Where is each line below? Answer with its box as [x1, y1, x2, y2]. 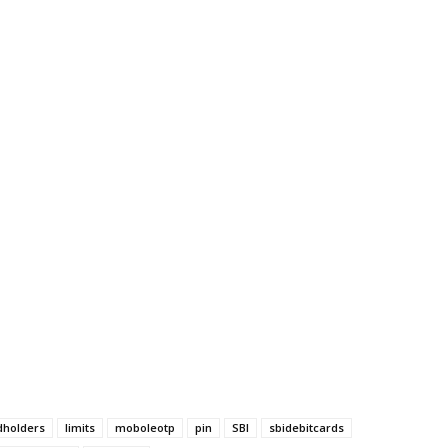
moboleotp [115, 420, 175, 436]
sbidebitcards [269, 420, 344, 436]
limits [65, 420, 95, 436]
